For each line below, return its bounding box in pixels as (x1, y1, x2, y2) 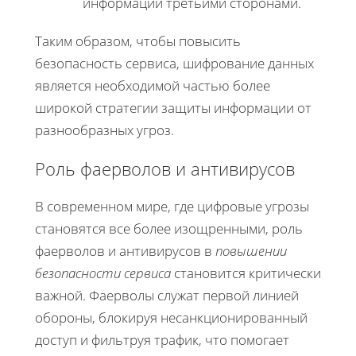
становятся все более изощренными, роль (35, 219, 303, 238)
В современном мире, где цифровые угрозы (35, 197, 309, 216)
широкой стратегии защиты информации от (35, 99, 311, 118)
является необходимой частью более (35, 76, 270, 95)
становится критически (171, 264, 321, 283)
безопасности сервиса (35, 264, 171, 283)
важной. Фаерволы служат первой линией (35, 286, 299, 305)
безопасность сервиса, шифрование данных (35, 54, 314, 73)
